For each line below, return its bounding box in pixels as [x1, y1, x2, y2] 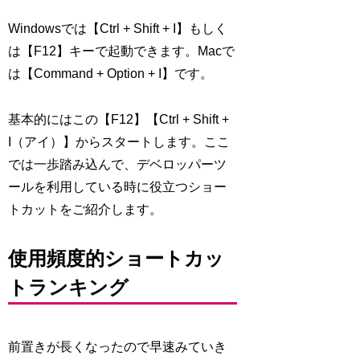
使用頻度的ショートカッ [8, 247, 225, 269]
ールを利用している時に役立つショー [8, 179, 227, 194]
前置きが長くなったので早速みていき [8, 339, 227, 354]
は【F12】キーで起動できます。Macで [8, 44, 235, 59]
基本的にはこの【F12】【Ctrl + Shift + [8, 112, 230, 126]
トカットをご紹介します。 [8, 202, 163, 216]
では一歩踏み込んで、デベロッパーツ [8, 157, 227, 171]
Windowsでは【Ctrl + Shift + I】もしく [8, 22, 228, 36]
